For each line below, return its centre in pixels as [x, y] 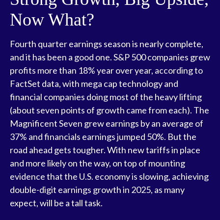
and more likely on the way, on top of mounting [97, 163]
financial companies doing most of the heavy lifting [106, 97]
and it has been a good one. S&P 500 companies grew [110, 57]
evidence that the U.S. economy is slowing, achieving [109, 176]
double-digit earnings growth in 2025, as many [97, 190]
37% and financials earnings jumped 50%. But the [103, 137]
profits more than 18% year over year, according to [106, 70]
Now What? [52, 20]
